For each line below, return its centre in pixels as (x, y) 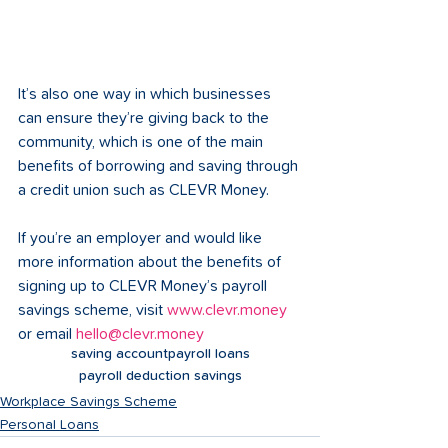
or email (47, 333)
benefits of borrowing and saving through (160, 165)
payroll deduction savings (160, 375)
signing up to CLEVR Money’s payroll (144, 285)
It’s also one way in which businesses (146, 93)
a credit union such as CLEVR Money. (145, 189)
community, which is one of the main (142, 141)
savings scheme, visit (92, 309)
